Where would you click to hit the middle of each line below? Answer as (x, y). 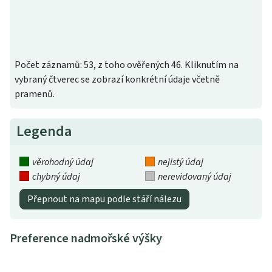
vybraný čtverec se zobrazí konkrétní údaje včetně (117, 79)
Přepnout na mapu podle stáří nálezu (104, 199)
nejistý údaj (180, 162)
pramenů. (35, 94)
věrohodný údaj (63, 162)
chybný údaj (56, 176)
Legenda (44, 131)
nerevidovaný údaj (194, 176)
